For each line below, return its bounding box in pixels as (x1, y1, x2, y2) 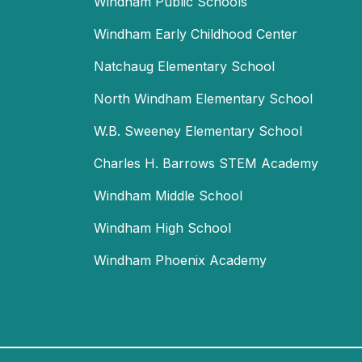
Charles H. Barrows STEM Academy (94, 154, 318, 171)
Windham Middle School (94, 187, 242, 204)
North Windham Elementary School (94, 90, 313, 107)
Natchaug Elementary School (94, 57, 275, 74)
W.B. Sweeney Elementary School (94, 122, 302, 139)
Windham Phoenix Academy (94, 251, 267, 268)
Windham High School (94, 219, 231, 236)
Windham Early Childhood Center (94, 25, 297, 42)
